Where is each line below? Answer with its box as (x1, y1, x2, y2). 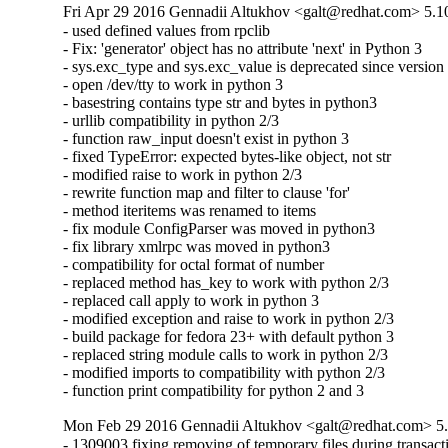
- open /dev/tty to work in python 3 (63, 75, 284, 93)
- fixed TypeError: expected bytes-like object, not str (63, 147, 392, 165)
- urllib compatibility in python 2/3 (63, 111, 280, 129)
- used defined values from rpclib (63, 21, 271, 39)
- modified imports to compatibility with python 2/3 (63, 363, 386, 381)
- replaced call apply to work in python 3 (63, 291, 320, 309)
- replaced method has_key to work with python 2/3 (63, 273, 390, 291)
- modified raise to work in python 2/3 (63, 165, 303, 183)
